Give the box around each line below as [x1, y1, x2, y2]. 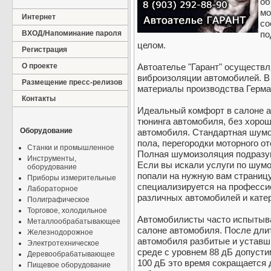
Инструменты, [27, 154, 76, 163]
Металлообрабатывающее [27, 217, 120, 226]
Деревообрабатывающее [27, 250, 115, 258]
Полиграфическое [27, 195, 90, 204]
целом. [137, 40, 166, 51]
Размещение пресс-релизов [22, 78, 122, 87]
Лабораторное [27, 184, 78, 193]
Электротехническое [27, 239, 99, 247]
